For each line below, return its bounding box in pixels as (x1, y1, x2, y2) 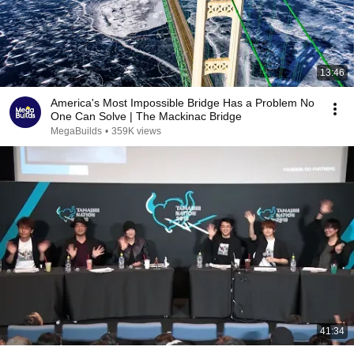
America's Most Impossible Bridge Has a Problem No (51, 96, 314, 109)
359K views (111, 126, 161, 137)
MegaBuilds (51, 126, 102, 137)
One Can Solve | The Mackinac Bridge (130, 110, 242, 122)
